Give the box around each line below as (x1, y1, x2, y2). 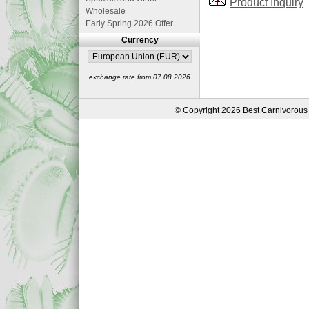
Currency (121, 35, 159, 45)
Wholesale (86, 6, 126, 16)
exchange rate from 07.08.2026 (89, 73, 190, 81)
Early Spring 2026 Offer (86, 19, 173, 28)
